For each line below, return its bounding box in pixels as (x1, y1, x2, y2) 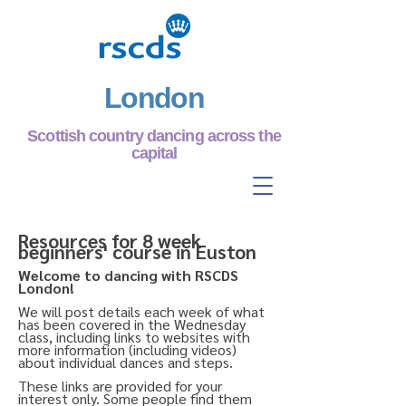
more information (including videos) (18, 340, 237, 359)
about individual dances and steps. (18, 353, 233, 372)
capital (130, 144, 178, 162)
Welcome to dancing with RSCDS (18, 266, 238, 285)
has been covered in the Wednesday (18, 314, 246, 333)
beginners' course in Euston (18, 239, 256, 264)
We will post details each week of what (18, 302, 265, 321)
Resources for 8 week (18, 228, 201, 253)
